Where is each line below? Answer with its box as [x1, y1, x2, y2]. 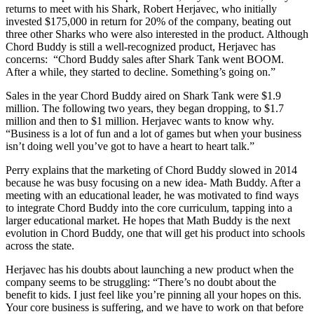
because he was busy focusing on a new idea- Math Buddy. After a [6, 177, 301, 189]
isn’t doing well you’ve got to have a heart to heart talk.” [6, 140, 254, 153]
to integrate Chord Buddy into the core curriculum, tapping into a [6, 202, 292, 214]
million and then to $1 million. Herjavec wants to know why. [6, 115, 277, 128]
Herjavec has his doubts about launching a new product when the [6, 264, 294, 276]
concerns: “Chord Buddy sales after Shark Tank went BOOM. [6, 53, 284, 66]
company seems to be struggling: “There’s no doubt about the [6, 276, 276, 289]
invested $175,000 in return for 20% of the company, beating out [6, 15, 291, 28]
